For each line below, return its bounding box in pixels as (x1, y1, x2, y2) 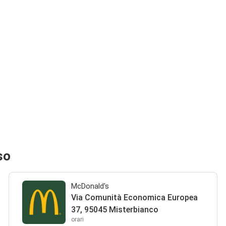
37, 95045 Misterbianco (71, 205, 159, 214)
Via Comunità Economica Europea (71, 193, 198, 202)
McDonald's (71, 182, 109, 191)
